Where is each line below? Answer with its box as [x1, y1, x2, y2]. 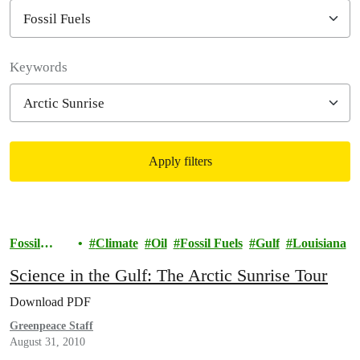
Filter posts [9, 36, 110, 61]
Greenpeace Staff [10, 320, 93, 332]
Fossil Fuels [179, 236, 243, 250]
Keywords [10, 59, 67, 75]
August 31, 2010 [10, 336, 85, 348]
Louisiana [292, 236, 346, 250]
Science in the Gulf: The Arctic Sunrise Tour [10, 265, 328, 285]
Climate [95, 236, 138, 250]
